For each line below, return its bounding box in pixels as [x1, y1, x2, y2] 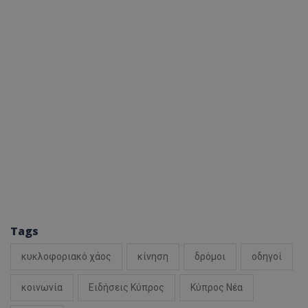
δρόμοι [195, 251, 225, 263]
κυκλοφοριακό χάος [21, 251, 111, 263]
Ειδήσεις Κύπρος [89, 282, 164, 294]
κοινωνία [21, 282, 63, 294]
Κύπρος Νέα [190, 282, 243, 294]
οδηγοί [252, 251, 282, 263]
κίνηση [137, 251, 168, 263]
